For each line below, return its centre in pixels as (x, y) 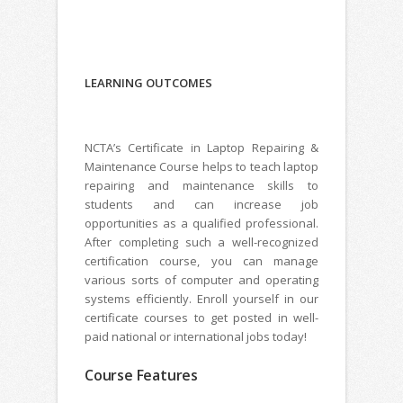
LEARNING (114, 83)
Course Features (141, 376)
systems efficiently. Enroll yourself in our (201, 299)
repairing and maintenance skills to (201, 186)
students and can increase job (201, 205)
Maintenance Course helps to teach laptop (201, 167)
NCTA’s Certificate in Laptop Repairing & (201, 148)
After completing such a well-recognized (201, 242)
